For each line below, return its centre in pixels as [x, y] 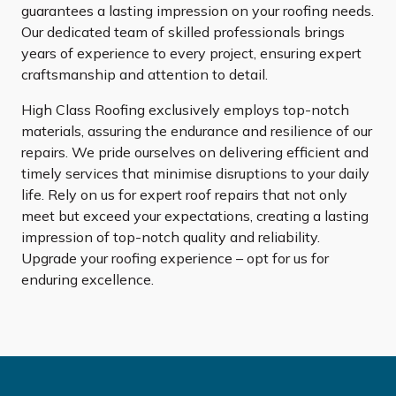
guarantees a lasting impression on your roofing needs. [198, 11]
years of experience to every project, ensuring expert [191, 53]
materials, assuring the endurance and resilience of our [197, 131]
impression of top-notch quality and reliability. [171, 237]
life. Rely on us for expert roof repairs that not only [184, 195]
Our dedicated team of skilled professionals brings [183, 32]
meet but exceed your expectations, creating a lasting [195, 216]
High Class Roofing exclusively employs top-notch [185, 110]
